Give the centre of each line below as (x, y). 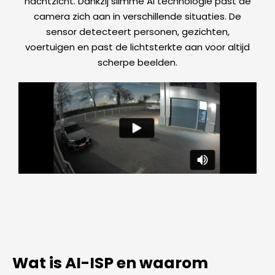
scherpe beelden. (137, 63)
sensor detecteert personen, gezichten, (137, 32)
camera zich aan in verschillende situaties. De (137, 17)
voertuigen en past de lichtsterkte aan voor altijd (137, 47)
